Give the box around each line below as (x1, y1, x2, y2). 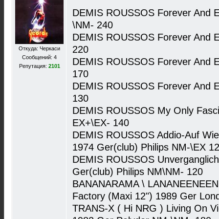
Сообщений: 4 (22, 54, 57, 60)
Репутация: (19, 63, 48, 69)
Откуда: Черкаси (19, 45, 60, 51)
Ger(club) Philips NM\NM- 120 (72, 166, 203, 177)
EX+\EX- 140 (72, 117, 129, 128)
